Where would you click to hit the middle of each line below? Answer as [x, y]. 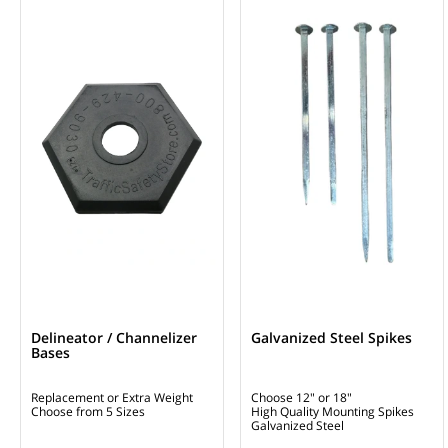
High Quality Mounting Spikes [332, 411]
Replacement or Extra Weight [112, 397]
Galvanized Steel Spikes [331, 337]
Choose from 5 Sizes [88, 411]
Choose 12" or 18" [301, 397]
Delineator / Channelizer [114, 337]
